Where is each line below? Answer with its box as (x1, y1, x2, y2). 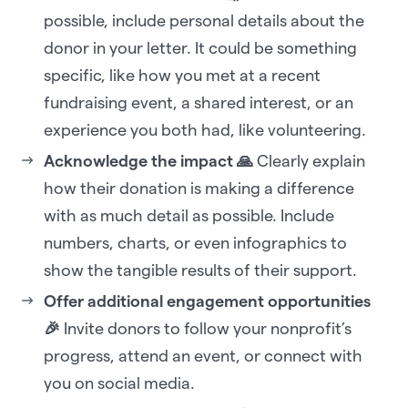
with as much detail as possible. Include (44, 207, 334, 225)
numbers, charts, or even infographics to (44, 234, 347, 252)
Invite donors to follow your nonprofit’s (60, 320, 352, 338)
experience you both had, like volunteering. (44, 121, 370, 139)
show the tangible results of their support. (44, 261, 357, 280)
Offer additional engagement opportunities (44, 292, 371, 311)
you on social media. (44, 374, 195, 393)
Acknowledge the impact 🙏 (44, 152, 253, 170)
